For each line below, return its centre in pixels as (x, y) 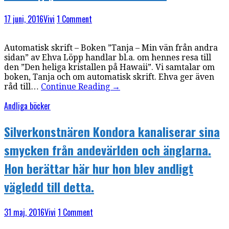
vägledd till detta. (49, 186)
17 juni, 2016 (24, 19)
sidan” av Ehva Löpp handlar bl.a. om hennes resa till (108, 58)
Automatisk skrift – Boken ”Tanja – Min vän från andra (111, 48)
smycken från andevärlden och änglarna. (108, 150)
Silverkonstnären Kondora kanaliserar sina (112, 131)
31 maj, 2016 (24, 212)
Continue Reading (76, 87)
